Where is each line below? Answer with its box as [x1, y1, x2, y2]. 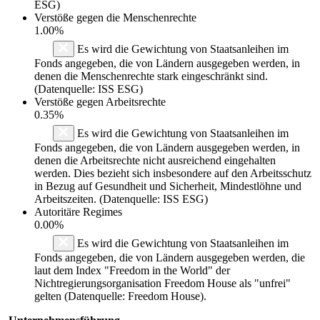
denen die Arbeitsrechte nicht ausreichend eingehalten [34, 154, 276, 166]
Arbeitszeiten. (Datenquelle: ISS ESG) [34, 192, 208, 205]
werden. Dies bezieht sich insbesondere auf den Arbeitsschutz [34, 166, 311, 179]
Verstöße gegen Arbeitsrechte [34, 95, 166, 108]
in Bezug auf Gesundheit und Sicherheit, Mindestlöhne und [34, 179, 301, 192]
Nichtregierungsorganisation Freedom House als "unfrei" [34, 276, 291, 289]
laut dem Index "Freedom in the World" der [34, 264, 230, 276]
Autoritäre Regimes [34, 205, 122, 218]
